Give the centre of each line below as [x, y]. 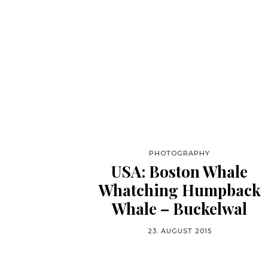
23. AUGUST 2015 [179, 231]
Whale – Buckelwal [179, 208]
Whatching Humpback [179, 190]
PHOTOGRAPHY [179, 153]
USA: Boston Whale [179, 171]
